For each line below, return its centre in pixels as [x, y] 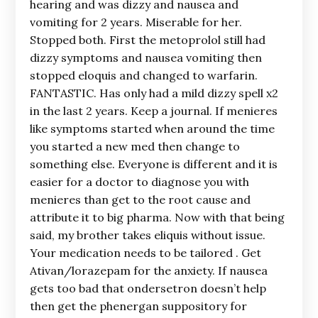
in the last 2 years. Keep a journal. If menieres [154, 111]
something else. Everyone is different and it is [154, 164]
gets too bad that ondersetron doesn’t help [148, 288]
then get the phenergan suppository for [139, 306]
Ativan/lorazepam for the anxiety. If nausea [149, 270]
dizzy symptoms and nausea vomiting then [146, 57]
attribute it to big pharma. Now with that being [158, 217]
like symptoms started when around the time [153, 128]
